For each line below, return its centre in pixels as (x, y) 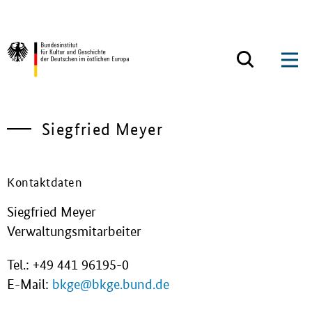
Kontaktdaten (45, 181)
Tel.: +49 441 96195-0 (68, 265)
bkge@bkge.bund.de (111, 284)
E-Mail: (30, 284)
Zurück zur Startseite (67, 94)
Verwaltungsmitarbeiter (74, 231)
